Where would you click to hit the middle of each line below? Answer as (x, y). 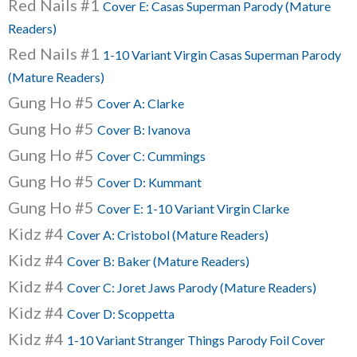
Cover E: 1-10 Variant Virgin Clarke (193, 208)
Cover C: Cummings (151, 156)
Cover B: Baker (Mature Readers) (158, 261)
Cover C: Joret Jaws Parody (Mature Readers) (192, 287)
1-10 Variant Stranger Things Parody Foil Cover (196, 340)
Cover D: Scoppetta (121, 314)
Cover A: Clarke (141, 103)
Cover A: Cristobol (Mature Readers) (168, 235)
